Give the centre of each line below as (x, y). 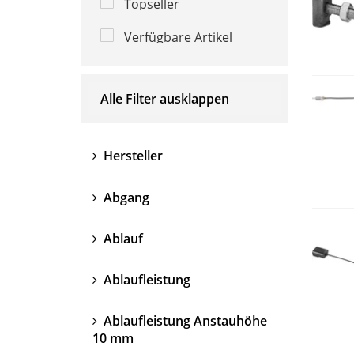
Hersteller (132, 155)
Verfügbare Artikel (177, 37)
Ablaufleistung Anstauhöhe (184, 320)
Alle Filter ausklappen (165, 98)
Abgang (125, 197)
